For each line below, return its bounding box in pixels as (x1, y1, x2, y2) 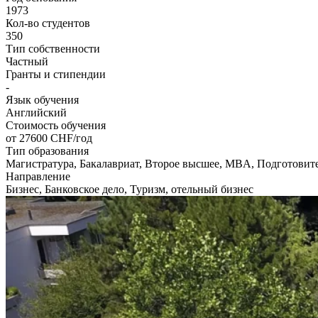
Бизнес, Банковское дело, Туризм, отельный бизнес (6, 182, 253, 195)
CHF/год (50, 131, 92, 144)
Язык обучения (6, 93, 79, 106)
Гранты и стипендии (6, 67, 106, 80)
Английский (6, 106, 67, 119)
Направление (6, 170, 70, 182)
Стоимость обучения (6, 119, 106, 131)
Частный (6, 55, 48, 67)
